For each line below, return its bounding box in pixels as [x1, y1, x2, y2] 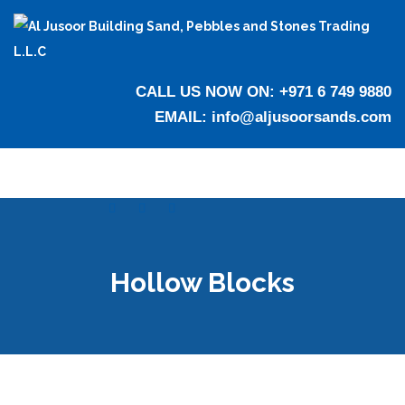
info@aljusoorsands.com [212, 108, 391, 126]
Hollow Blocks [110, 267, 295, 298]
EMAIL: [155, 108, 212, 126]
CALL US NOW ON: [136, 83, 279, 100]
